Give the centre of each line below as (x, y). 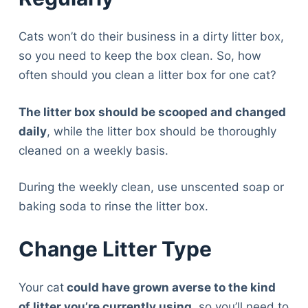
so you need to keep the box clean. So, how (140, 56)
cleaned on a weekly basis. (93, 150)
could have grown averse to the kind (169, 287)
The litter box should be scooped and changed (152, 112)
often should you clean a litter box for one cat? (147, 75)
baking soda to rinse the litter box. (113, 207)
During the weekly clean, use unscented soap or (151, 187)
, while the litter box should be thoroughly (161, 131)
